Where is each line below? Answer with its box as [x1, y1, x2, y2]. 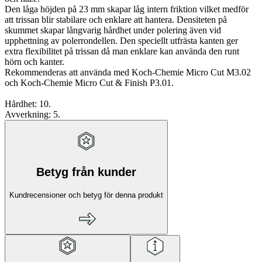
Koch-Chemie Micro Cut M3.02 [129, 67, 251, 78]
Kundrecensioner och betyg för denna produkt [9, 190, 163, 199]
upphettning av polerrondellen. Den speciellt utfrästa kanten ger [5, 36, 238, 46]
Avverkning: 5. [5, 109, 60, 120]
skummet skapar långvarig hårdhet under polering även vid [5, 25, 221, 36]
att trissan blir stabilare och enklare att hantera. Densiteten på [5, 15, 227, 25]
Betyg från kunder [36, 165, 136, 178]
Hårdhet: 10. [5, 99, 51, 109]
